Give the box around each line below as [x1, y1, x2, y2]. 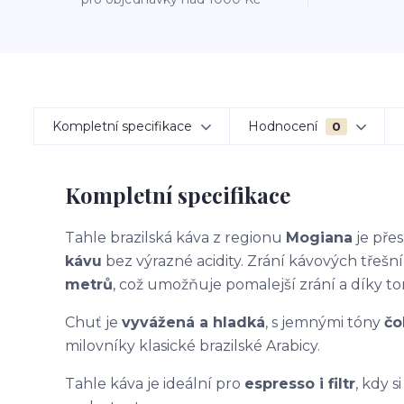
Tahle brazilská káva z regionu [65, 229, 286, 246]
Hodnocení [248, 118, 321, 134]
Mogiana [286, 229, 353, 246]
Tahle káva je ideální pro [65, 375, 244, 392]
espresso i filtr [244, 375, 355, 392]
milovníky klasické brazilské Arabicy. [65, 337, 320, 354]
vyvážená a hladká [122, 314, 265, 331]
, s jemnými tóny [265, 314, 384, 331]
